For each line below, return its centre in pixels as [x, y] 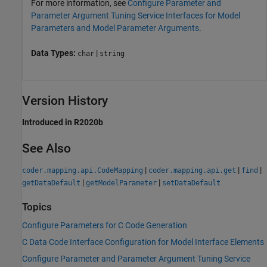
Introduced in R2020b [63, 122]
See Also [46, 148]
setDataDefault [191, 183]
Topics [37, 207]
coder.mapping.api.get [192, 170]
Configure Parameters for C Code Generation [105, 226]
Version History [65, 100]
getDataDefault [51, 183]
